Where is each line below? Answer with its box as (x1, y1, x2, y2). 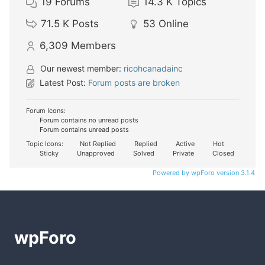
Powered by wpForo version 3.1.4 (151, 169, 255, 177)
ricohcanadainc (124, 63, 183, 74)
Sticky (38, 149, 59, 158)
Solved (131, 149, 154, 158)
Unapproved (75, 149, 115, 158)
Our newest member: (38, 63, 124, 74)
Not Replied (78, 140, 116, 148)
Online (158, 18, 189, 30)
